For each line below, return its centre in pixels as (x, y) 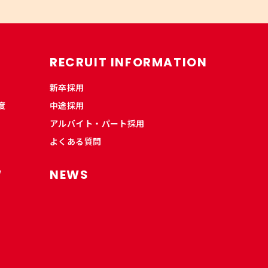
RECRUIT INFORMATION (129, 62)
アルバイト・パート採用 (97, 123)
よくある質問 (76, 141)
